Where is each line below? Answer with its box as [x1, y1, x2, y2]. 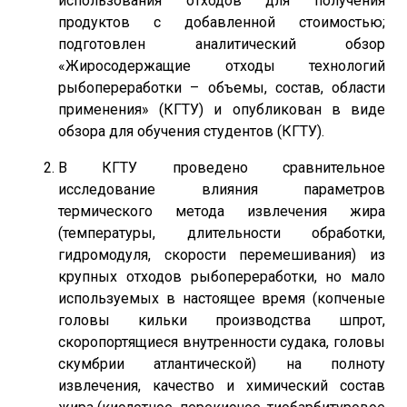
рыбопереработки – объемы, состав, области [58, 79, 385, 96]
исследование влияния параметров [58, 181, 385, 198]
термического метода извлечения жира [58, 203, 385, 220]
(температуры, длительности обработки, [58, 224, 385, 242]
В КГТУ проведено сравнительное [58, 159, 385, 176]
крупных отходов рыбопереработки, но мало [58, 268, 385, 285]
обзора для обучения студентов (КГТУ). [58, 123, 324, 140]
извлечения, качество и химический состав [58, 377, 385, 394]
